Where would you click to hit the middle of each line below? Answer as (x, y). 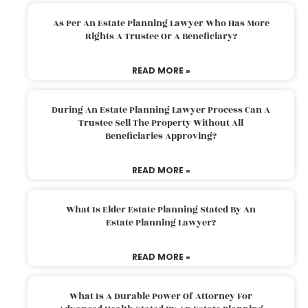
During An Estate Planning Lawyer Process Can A (161, 110)
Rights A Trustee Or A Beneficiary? (161, 36)
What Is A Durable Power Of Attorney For (161, 296)
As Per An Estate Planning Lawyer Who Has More (161, 23)
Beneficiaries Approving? (161, 136)
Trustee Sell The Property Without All (161, 123)
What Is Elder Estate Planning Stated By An (161, 209)
